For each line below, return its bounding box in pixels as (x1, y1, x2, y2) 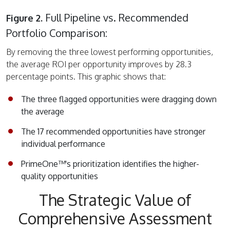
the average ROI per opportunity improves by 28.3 (6, 59, 191, 69)
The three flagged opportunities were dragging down (21, 93, 217, 104)
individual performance (21, 138, 105, 149)
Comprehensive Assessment (18, 208, 212, 228)
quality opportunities (21, 170, 98, 181)
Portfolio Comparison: (6, 26, 107, 40)
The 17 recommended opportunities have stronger (21, 126, 205, 137)
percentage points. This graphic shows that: (6, 71, 166, 82)
